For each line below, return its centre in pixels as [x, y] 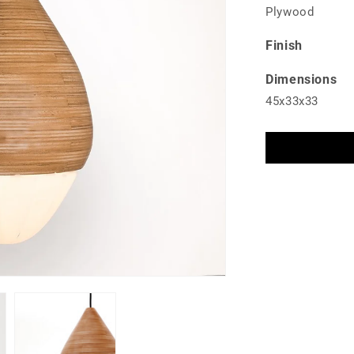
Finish [284, 45]
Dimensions [301, 79]
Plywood [290, 12]
